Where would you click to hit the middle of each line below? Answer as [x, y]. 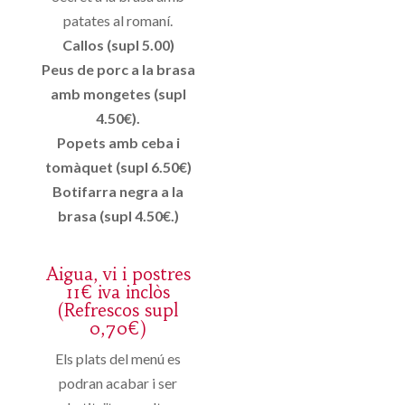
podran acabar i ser [118, 382]
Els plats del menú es [118, 358]
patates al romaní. [118, 20]
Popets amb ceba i [118, 142]
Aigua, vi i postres [118, 273]
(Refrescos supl [118, 310]
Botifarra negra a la [118, 191]
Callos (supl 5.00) [118, 44]
